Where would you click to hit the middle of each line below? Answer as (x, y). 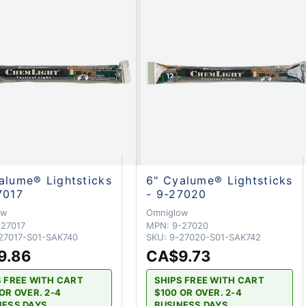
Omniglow (168, 212)
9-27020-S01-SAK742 (215, 237)
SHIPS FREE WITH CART (209, 280)
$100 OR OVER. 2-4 (198, 293)
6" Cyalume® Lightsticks (220, 180)
